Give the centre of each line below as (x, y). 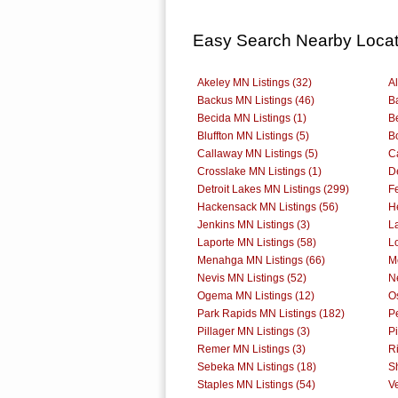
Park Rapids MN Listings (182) (271, 313)
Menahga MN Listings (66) (261, 260)
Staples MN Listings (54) (256, 384)
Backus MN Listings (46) (256, 100)
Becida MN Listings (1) (252, 118)
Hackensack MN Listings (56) (268, 207)
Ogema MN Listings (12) (256, 295)
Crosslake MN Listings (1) (259, 171)
